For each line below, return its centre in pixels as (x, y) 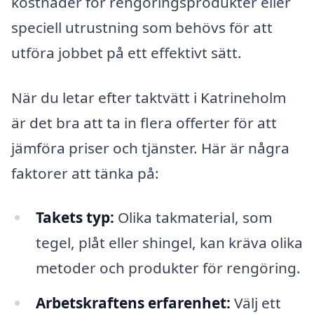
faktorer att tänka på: (85, 173)
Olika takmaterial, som (193, 218)
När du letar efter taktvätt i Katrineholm (149, 97)
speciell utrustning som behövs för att (142, 28)
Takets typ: (75, 218)
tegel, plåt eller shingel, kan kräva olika (169, 243)
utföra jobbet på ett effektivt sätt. (127, 53)
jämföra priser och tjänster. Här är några (150, 148)
